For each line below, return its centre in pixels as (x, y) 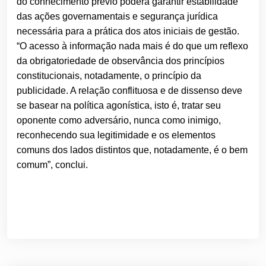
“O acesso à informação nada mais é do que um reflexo (132, 46)
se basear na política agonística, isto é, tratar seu (119, 106)
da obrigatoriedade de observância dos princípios (121, 61)
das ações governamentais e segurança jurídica (117, 17)
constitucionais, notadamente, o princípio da (109, 76)
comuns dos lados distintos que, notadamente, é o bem (132, 150)
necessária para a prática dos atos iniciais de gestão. (128, 31)
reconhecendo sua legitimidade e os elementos (116, 135)
